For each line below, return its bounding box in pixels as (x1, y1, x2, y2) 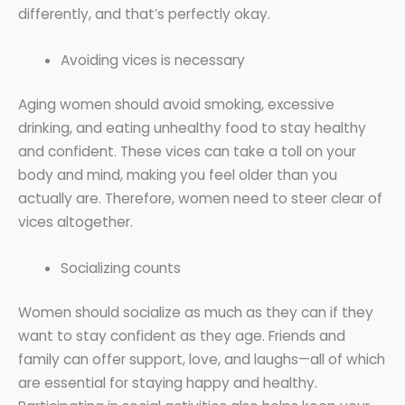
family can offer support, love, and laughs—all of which (18, 349, 385, 369)
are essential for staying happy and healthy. (18, 372, 317, 392)
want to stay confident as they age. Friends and (18, 325, 345, 345)
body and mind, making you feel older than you (18, 165, 337, 184)
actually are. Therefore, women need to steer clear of (18, 188, 382, 208)
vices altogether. (18, 212, 133, 231)
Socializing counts (60, 258, 181, 278)
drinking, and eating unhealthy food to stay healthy (18, 118, 366, 137)
